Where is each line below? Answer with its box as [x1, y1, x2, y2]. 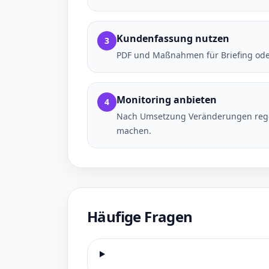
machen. [116, 125, 151, 136]
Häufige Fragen [87, 207, 193, 226]
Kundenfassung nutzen [116, 32, 229, 45]
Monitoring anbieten [116, 93, 217, 106]
